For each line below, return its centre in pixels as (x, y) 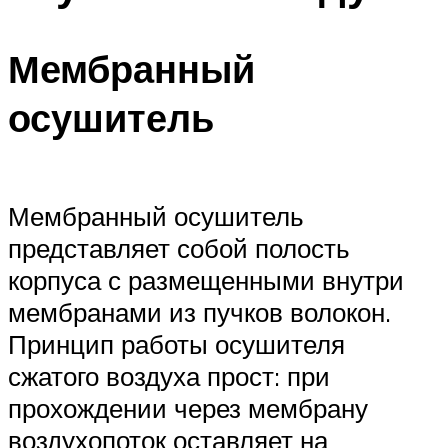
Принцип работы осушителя (176, 343)
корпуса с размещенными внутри (206, 279)
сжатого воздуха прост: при (169, 375)
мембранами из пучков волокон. (199, 311)
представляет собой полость (179, 247)
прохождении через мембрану (188, 407)
